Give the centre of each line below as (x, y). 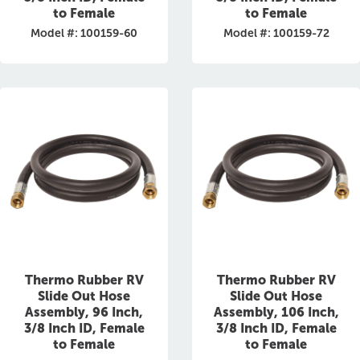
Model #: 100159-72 (276, 33)
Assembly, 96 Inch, (84, 312)
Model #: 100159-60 (84, 33)
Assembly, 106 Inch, (276, 312)
